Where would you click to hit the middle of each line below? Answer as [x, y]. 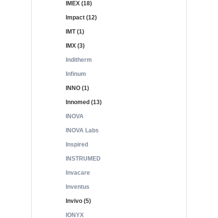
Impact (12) [81, 18]
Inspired [77, 145]
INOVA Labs [82, 130]
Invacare [78, 173]
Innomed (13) [84, 102]
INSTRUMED [83, 159]
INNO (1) [77, 88]
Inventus [78, 187]
